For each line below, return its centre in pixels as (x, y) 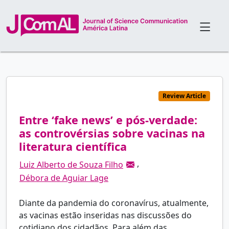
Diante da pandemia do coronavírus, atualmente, (114, 203)
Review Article (185, 96)
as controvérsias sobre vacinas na (112, 133)
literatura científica (73, 147)
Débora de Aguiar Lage (64, 178)
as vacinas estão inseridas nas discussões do (105, 215)
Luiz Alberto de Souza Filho (71, 164)
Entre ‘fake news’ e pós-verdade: (108, 120)
